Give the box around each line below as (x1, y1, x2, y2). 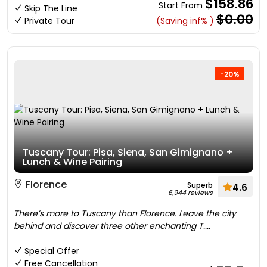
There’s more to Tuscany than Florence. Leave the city (14, 207, 236, 219)
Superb (187, 180, 213, 190)
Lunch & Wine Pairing (23, 155, 122, 169)
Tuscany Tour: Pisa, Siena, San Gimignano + (23, 145, 233, 159)
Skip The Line (24, 2, 77, 14)
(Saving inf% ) (156, 15, 214, 27)
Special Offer (24, 245, 79, 257)
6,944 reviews (168, 188, 213, 197)
